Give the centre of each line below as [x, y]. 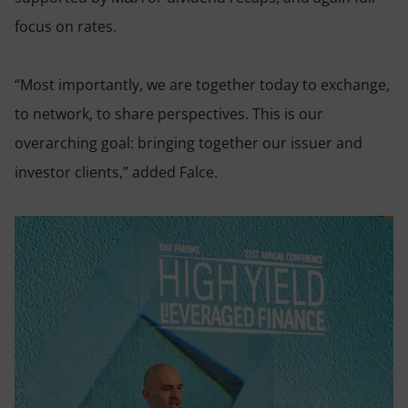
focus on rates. [66, 27]
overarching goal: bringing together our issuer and [189, 143]
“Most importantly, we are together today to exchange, [202, 85]
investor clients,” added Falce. [116, 173]
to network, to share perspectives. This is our [169, 114]
